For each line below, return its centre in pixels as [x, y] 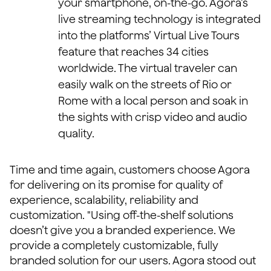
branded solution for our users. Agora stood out [133, 260]
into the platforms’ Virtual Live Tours [149, 35]
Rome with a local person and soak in [153, 101]
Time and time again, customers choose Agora [130, 170]
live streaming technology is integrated [159, 19]
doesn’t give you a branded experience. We [122, 230]
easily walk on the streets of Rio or [145, 84]
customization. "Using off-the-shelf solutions [122, 215]
